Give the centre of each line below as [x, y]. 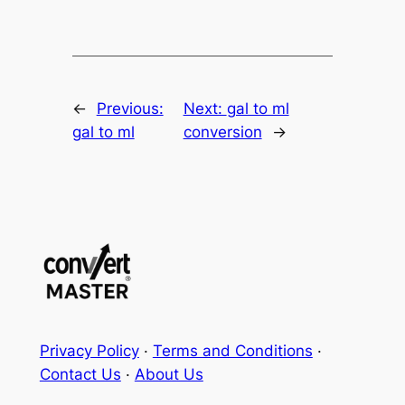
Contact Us [80, 375]
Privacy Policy [89, 351]
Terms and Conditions [232, 351]
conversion [222, 132]
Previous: [130, 109]
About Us [169, 375]
